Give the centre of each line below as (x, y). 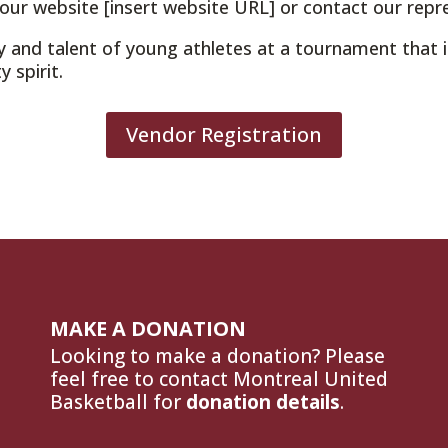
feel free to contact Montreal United (218, 379)
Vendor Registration (224, 135)
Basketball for (117, 402)
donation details (262, 402)
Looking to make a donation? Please (217, 356)
